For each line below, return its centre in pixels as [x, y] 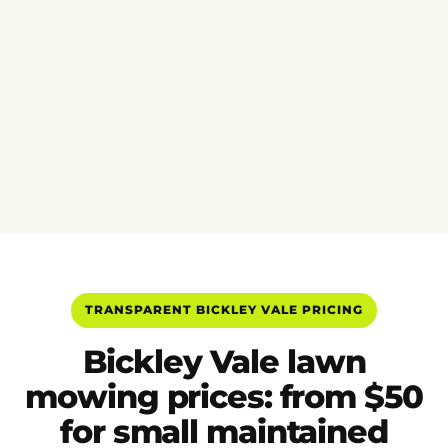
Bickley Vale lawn [224, 362]
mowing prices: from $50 [224, 397]
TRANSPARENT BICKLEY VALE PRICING [224, 310]
